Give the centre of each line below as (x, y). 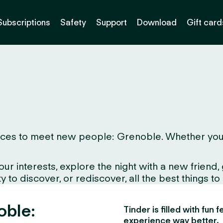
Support (111, 22)
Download (157, 22)
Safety (73, 22)
